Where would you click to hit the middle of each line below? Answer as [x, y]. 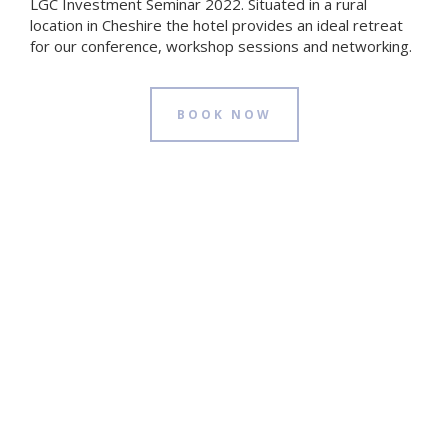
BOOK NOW [224, 115]
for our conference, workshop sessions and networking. [221, 46]
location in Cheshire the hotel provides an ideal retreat [216, 25]
